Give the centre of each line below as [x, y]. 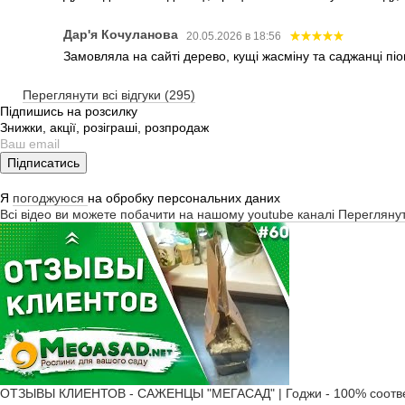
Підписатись [43, 162]
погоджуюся [50, 198]
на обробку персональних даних [184, 198]
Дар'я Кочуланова [122, 35]
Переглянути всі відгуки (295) [109, 94]
